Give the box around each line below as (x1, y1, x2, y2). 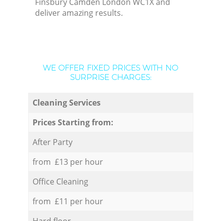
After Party (32, 136, 73, 147)
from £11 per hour (32, 195, 103, 207)
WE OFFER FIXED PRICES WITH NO (43, 63, 178, 73)
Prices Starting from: (32, 116, 113, 128)
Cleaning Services (32, 97, 101, 108)
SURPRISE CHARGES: (70, 73, 151, 82)
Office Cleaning (32, 176, 88, 187)
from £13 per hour (32, 156, 103, 167)
